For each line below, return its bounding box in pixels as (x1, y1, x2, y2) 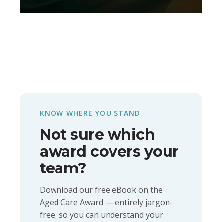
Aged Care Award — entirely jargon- (40, 197, 173, 208)
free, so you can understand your (40, 209, 163, 221)
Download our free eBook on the (40, 184, 163, 196)
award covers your (40, 142, 179, 161)
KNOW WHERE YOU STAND (40, 109, 141, 118)
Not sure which (40, 125, 155, 144)
